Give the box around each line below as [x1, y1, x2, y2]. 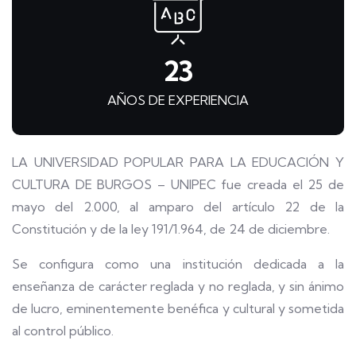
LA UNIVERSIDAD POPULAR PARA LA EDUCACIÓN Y [12, 154, 344, 171]
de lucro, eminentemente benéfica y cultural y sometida [12, 300, 344, 317]
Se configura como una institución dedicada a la [12, 256, 344, 273]
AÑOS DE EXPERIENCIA [107, 92, 249, 109]
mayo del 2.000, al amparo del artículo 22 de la [12, 199, 344, 215]
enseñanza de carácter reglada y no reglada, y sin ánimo [12, 278, 344, 295]
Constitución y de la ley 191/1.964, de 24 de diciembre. [12, 221, 330, 238]
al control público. [12, 323, 114, 339]
